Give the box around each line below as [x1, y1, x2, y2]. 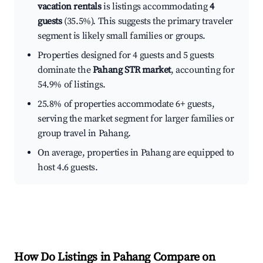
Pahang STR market [92, 64, 171, 76]
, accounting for [171, 64, 235, 76]
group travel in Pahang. [38, 127, 131, 140]
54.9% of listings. [38, 79, 106, 91]
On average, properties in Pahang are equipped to [38, 147, 234, 159]
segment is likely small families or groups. [38, 30, 205, 42]
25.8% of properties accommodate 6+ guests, [38, 98, 215, 110]
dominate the [38, 64, 93, 76]
